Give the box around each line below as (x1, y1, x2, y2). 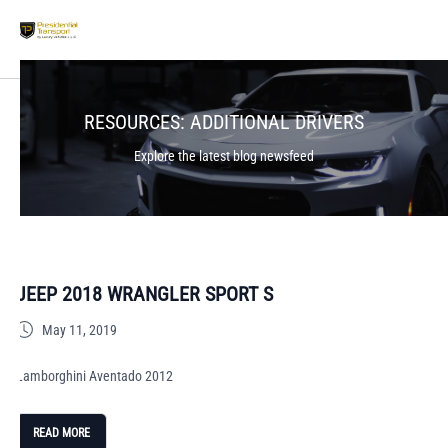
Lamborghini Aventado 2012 (16, 368, 173, 384)
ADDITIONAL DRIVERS (190, 110, 364, 134)
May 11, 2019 (42, 322, 117, 338)
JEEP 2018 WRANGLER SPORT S (16, 282, 273, 306)
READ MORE (33, 426, 90, 440)
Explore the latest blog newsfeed (134, 148, 314, 164)
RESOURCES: (84, 110, 190, 134)
